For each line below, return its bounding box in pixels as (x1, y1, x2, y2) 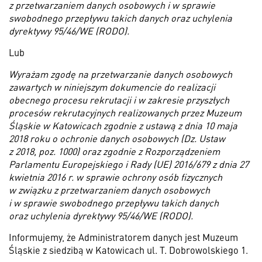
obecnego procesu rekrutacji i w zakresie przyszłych (9, 93, 229, 106)
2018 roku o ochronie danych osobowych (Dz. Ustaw (9, 132, 225, 144)
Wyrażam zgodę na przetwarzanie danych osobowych (9, 67, 232, 80)
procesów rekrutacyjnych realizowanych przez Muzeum (9, 106, 242, 119)
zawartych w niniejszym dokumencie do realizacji (9, 80, 215, 93)
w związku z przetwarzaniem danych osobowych (9, 183, 210, 196)
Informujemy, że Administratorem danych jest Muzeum (9, 230, 238, 243)
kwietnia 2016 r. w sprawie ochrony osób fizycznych (9, 170, 222, 183)
